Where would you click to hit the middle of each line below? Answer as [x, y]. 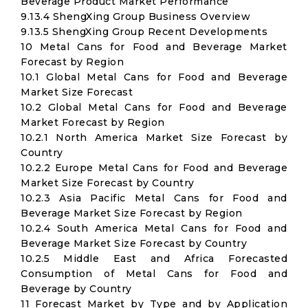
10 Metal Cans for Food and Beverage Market [154, 47]
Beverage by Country [76, 289]
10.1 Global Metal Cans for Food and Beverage [154, 77]
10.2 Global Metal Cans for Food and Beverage [154, 107]
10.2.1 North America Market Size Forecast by [154, 137]
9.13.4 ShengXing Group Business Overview [135, 16]
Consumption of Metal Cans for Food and [154, 274]
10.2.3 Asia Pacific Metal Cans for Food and [154, 198]
